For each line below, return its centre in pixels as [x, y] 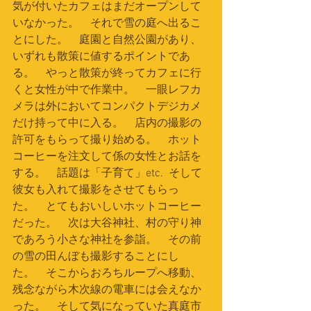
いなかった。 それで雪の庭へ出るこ [107, 24]
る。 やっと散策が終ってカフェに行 [107, 74]
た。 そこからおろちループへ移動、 [107, 274]
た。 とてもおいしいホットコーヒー [107, 207]
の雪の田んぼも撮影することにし [96, 257]
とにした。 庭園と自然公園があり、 [107, 40]
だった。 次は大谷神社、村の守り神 [107, 224]
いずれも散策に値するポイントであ [101, 57]
